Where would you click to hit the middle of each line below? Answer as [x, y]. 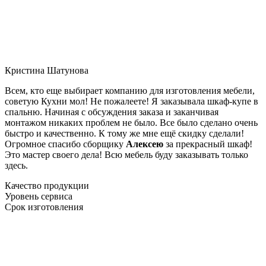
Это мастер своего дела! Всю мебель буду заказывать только [126, 154]
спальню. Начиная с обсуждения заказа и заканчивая [112, 112]
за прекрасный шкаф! [208, 144]
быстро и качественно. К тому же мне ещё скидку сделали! [124, 133]
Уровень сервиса [39, 196]
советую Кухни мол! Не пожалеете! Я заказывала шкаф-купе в [132, 101]
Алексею [145, 144]
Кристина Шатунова [47, 70]
